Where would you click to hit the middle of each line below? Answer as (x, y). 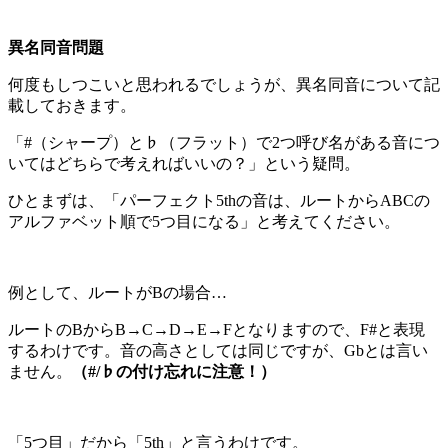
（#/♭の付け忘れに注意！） (174, 371)
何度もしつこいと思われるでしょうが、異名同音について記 (224, 84)
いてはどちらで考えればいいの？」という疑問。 (184, 163)
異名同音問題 (56, 47)
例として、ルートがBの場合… (117, 292)
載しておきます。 (72, 105)
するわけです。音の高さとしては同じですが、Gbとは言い (218, 350)
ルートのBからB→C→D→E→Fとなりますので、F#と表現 (216, 329)
